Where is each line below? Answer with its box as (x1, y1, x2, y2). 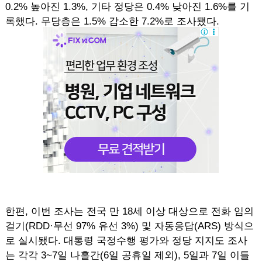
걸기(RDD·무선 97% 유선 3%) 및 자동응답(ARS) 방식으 (5, 220, 254, 232)
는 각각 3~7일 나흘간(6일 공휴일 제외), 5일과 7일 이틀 (5, 250, 250, 261)
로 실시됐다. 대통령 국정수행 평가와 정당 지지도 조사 (5, 235, 247, 246)
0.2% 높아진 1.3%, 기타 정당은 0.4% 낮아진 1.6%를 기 (5, 1, 250, 12)
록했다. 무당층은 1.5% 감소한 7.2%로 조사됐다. (5, 16, 219, 27)
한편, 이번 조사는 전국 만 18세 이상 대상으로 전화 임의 (5, 206, 254, 217)
